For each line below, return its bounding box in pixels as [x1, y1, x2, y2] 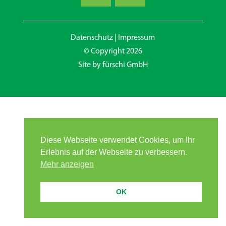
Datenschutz [71, 34, 114, 42]
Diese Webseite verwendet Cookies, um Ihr [40, 136, 195, 145]
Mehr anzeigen [40, 160, 94, 169]
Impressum [118, 34, 155, 42]
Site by [78, 61, 102, 69]
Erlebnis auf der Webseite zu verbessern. [40, 148, 187, 157]
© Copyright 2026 [83, 47, 142, 55]
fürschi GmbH [102, 61, 148, 69]
